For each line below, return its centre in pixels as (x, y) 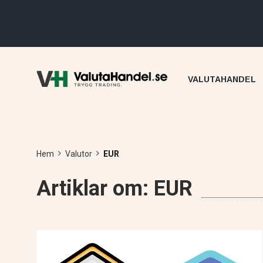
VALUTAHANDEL (222, 80)
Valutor (79, 154)
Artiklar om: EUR (114, 189)
